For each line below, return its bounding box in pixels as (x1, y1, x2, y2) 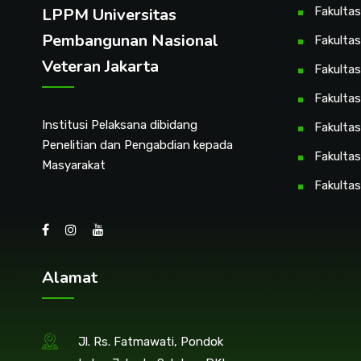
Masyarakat (42, 158, 106, 173)
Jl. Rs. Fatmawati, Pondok (78, 334, 223, 350)
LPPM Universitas (42, 4, 176, 27)
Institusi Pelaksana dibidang (42, 118, 197, 133)
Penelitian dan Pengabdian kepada (42, 138, 233, 153)
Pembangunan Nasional (42, 30, 218, 52)
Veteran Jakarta (42, 56, 159, 78)
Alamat (42, 267, 98, 289)
